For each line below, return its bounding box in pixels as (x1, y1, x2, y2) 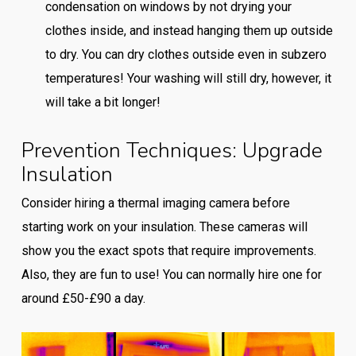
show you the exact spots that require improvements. (21, 243, 316, 258)
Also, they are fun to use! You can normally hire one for (21, 267, 322, 282)
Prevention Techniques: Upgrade (21, 136, 323, 164)
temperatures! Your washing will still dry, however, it (44, 71, 331, 86)
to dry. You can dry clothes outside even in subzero (44, 47, 327, 62)
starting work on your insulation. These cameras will (21, 219, 308, 234)
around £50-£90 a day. (21, 291, 145, 306)
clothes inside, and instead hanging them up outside (44, 23, 333, 38)
